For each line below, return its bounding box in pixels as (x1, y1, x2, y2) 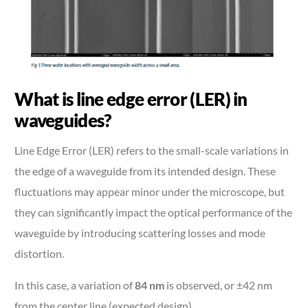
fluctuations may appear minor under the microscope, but (14, 184, 285, 198)
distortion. (14, 246, 65, 260)
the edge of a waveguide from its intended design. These (14, 164, 276, 177)
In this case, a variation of (14, 278, 135, 291)
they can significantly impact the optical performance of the (14, 205, 293, 219)
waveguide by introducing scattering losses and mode (14, 225, 266, 239)
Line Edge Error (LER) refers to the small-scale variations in (14, 143, 289, 157)
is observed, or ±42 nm (166, 278, 273, 291)
